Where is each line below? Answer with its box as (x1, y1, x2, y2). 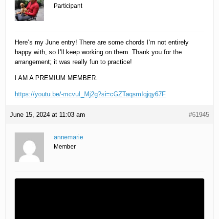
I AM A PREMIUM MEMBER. (15, 74, 98, 82)
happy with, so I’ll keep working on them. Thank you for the (15, 48, 182, 56)
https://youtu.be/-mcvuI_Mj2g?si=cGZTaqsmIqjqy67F (15, 90, 166, 98)
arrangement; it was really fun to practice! (15, 58, 132, 66)
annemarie (54, 133, 84, 141)
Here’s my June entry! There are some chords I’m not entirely (15, 39, 189, 46)
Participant (54, 2, 83, 10)
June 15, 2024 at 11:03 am (10, 111, 86, 119)
